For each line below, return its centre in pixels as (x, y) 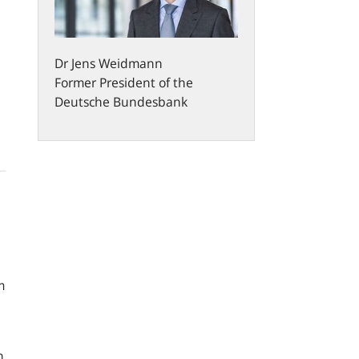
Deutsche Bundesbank (121, 101)
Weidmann (130, 63)
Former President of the (123, 82)
